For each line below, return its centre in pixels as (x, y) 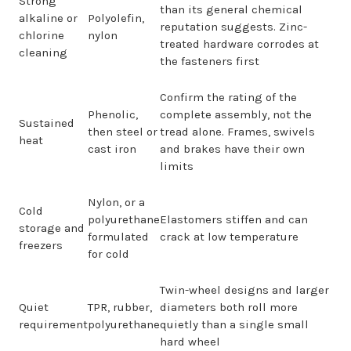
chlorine (42, 35)
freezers (41, 245)
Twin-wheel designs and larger (244, 290)
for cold (109, 254)
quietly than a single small (234, 324)
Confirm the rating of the (228, 97)
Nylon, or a (116, 202)
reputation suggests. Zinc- (233, 27)
